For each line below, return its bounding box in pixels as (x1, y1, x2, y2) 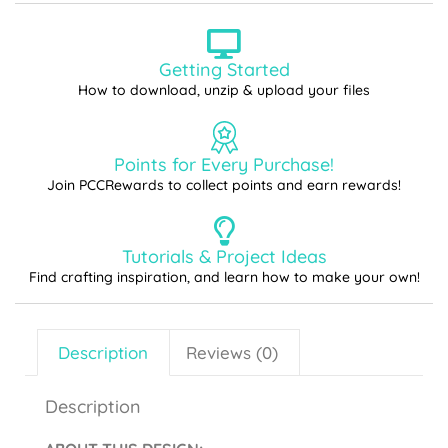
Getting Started (158, 58, 290, 82)
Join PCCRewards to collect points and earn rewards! (47, 176, 401, 195)
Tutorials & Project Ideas (121, 245, 327, 269)
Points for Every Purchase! (114, 153, 334, 177)
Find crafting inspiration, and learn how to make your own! (28, 268, 420, 287)
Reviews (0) (186, 341, 279, 363)
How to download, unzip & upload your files (78, 81, 370, 100)
